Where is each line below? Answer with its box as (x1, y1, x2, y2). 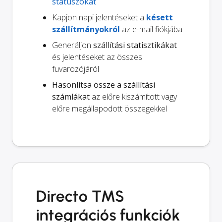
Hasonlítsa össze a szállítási (52, 79, 155, 91)
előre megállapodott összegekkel (52, 103, 167, 114)
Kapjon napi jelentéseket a (52, 12, 146, 23)
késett (146, 12, 173, 23)
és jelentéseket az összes (52, 52, 142, 63)
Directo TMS (36, 187, 124, 206)
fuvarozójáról (52, 63, 99, 75)
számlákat (52, 91, 90, 103)
